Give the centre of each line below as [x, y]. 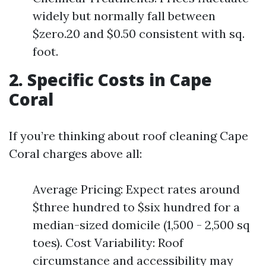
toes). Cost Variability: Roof [108, 243]
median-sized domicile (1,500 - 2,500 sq [141, 225]
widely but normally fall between [124, 16]
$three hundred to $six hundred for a [136, 207]
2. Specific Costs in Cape [110, 80]
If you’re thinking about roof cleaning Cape [129, 136]
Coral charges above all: [75, 153]
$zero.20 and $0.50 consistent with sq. [139, 34]
